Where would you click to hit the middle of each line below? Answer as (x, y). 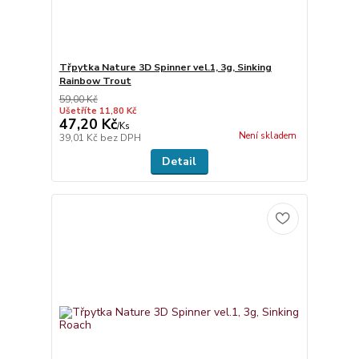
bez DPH (120, 137)
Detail (179, 161)
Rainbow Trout (95, 81)
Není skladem (267, 135)
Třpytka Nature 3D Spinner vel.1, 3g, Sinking (165, 67)
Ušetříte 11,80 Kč (97, 111)
